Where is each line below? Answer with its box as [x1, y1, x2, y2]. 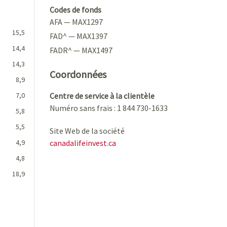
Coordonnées [50, 67, 106, 81]
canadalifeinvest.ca [50, 137, 116, 148]
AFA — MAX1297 [50, 16, 103, 27]
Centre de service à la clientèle [50, 90, 155, 101]
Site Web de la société [50, 125, 125, 136]
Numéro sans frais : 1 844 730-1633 [50, 102, 168, 113]
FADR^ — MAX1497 [50, 45, 112, 55]
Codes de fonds [50, 4, 101, 15]
